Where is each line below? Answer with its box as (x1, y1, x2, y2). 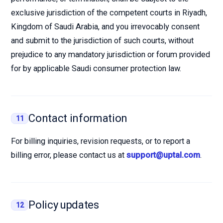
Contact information (28, 112, 128, 124)
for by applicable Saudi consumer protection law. (11, 64, 181, 73)
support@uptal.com (126, 150, 200, 160)
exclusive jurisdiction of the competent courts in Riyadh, (11, 8, 207, 17)
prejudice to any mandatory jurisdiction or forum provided (11, 50, 210, 59)
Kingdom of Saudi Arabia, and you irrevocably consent (11, 22, 200, 31)
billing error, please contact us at (11, 150, 126, 160)
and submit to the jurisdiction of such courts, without (11, 36, 194, 45)
